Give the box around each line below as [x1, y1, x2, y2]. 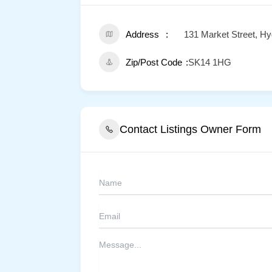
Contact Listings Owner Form [120, 123, 261, 135]
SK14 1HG [188, 57, 231, 67]
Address [126, 29, 159, 39]
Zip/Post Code [126, 57, 182, 67]
